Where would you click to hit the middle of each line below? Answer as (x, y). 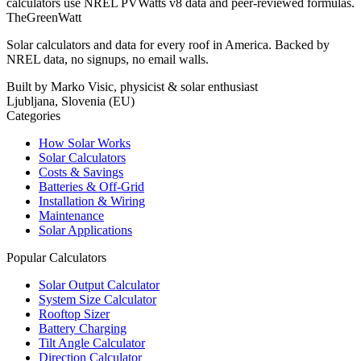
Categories (33, 116)
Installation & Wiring (92, 201)
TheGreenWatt (44, 18)
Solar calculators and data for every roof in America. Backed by (168, 45)
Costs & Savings (81, 172)
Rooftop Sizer (74, 314)
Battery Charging (83, 329)
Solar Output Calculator (99, 285)
